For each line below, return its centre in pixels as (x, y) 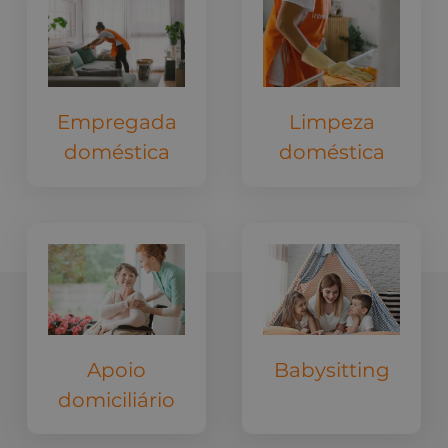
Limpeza (331, 122)
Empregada (116, 122)
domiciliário (116, 399)
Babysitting (331, 370)
